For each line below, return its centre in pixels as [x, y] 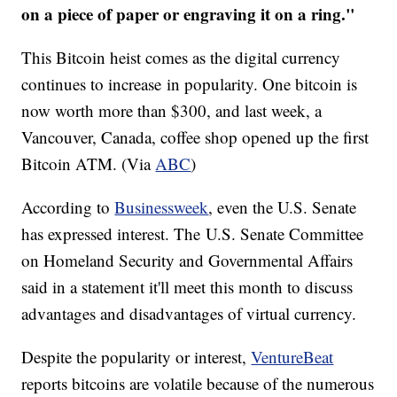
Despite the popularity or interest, [136, 357]
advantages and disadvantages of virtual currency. [189, 314]
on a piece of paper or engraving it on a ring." [189, 14]
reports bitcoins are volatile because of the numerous [198, 384]
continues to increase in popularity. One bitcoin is [190, 84]
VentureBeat [292, 357]
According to [68, 207]
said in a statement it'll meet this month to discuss [187, 287]
